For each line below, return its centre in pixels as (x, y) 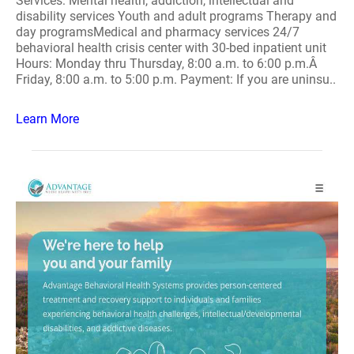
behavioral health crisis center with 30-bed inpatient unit (171, 48)
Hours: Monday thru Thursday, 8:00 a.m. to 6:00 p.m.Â (168, 64)
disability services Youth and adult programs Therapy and (176, 16)
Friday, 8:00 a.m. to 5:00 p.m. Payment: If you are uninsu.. (176, 79)
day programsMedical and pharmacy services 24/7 (158, 32)
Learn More (47, 119)
